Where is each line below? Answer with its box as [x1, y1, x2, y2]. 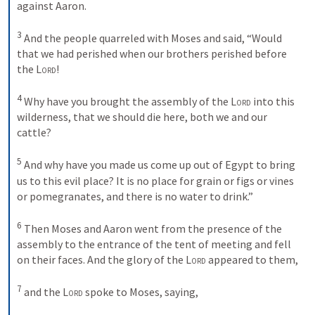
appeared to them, [206, 252, 300, 266]
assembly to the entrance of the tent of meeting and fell [17, 236, 291, 251]
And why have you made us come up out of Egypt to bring [22, 157, 295, 172]
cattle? [17, 125, 53, 140]
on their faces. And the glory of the [17, 252, 186, 266]
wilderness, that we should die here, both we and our [17, 110, 267, 124]
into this [251, 94, 295, 109]
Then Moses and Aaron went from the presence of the [22, 221, 282, 236]
